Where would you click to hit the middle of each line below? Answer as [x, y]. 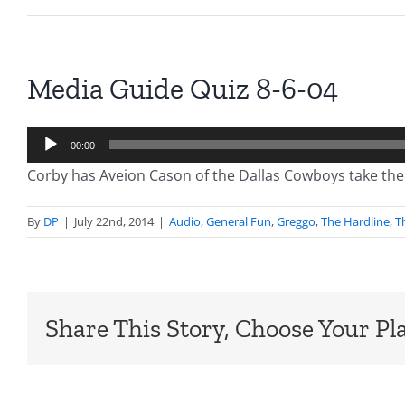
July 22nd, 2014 [114, 222]
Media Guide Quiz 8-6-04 [183, 89]
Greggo [296, 222]
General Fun [239, 222]
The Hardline [355, 222]
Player [47, 164]
